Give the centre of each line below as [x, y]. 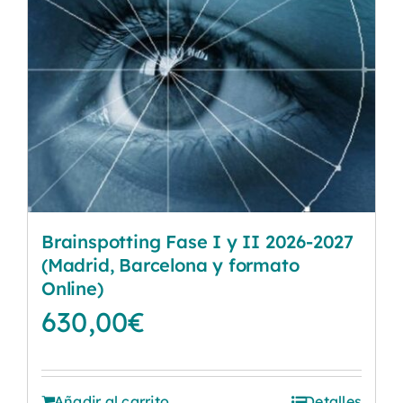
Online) [72, 288]
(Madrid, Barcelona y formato [170, 265]
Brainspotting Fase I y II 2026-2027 [197, 242]
